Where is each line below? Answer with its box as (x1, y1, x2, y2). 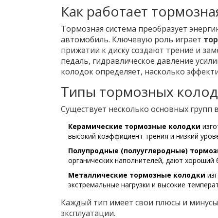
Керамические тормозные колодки (68, 122, 200, 131)
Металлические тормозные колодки (68, 170, 205, 180)
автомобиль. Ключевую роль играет (60, 34, 203, 45)
